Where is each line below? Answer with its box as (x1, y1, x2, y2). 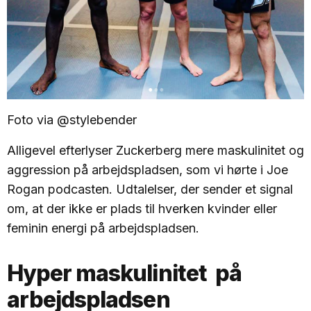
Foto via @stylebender (7, 112, 137, 128)
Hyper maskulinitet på (7, 260, 242, 287)
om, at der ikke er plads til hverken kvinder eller (7, 201, 277, 217)
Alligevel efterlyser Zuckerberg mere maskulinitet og (7, 143, 304, 158)
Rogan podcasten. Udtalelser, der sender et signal (7, 182, 293, 197)
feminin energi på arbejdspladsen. (7, 221, 199, 236)
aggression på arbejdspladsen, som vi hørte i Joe (7, 162, 288, 178)
